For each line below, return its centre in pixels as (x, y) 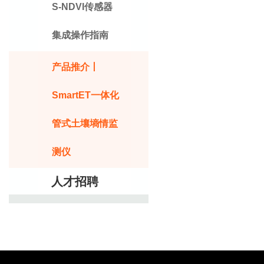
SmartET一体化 (85, 95)
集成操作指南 (80, 35)
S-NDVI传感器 (82, 7)
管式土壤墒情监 (85, 124)
